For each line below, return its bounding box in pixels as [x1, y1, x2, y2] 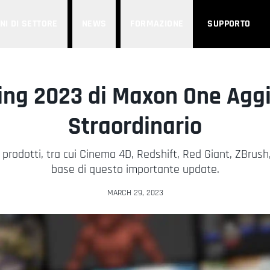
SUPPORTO [207, 17, 251, 30]
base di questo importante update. [51, 162, 219, 177]
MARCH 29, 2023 [107, 187, 163, 198]
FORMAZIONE [130, 17, 184, 30]
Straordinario [68, 111, 202, 142]
